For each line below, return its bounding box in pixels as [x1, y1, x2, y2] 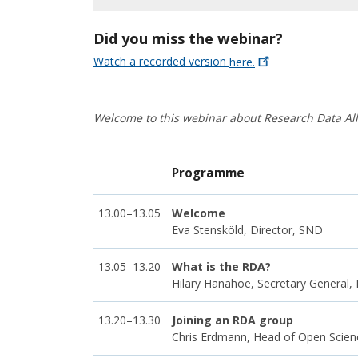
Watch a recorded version [93, 54, 229, 70]
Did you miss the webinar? [93, 29, 283, 49]
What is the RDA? [172, 258, 271, 274]
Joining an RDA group [172, 312, 293, 328]
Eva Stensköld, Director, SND [172, 221, 323, 237]
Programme [172, 164, 245, 181]
